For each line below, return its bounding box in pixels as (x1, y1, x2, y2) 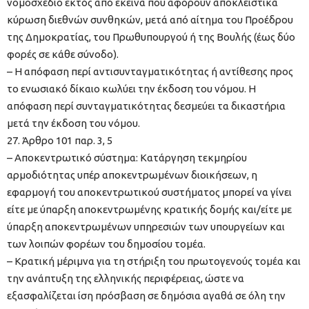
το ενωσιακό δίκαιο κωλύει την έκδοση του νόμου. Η (7, 83, 256, 95)
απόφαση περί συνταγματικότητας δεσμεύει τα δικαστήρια (7, 100, 286, 112)
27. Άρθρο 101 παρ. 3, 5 (7, 134, 112, 147)
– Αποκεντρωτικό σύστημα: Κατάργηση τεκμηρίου (7, 152, 247, 164)
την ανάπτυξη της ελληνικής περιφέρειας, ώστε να (7, 272, 244, 285)
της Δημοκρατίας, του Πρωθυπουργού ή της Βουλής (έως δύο (7, 31, 295, 43)
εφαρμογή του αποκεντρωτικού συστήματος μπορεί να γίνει (7, 186, 292, 199)
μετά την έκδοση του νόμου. (7, 117, 140, 130)
